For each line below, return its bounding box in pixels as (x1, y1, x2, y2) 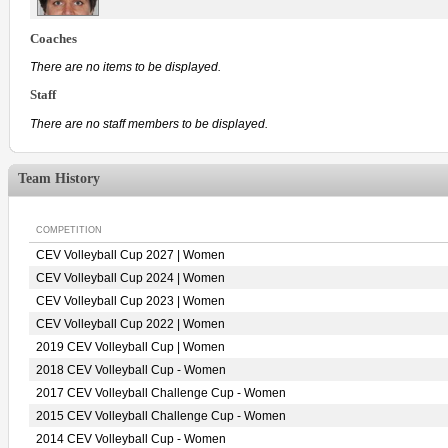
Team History (18, 171, 100, 186)
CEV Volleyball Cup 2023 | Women (36, 294, 225, 308)
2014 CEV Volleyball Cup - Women (36, 432, 226, 446)
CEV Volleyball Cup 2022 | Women (36, 317, 225, 331)
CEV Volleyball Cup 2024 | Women (36, 271, 225, 285)
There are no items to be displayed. (30, 60, 221, 75)
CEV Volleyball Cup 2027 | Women (36, 248, 225, 262)
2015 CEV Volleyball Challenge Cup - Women (36, 409, 286, 423)
